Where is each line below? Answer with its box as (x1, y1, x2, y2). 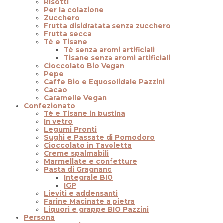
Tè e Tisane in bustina (44, 110, 125, 118)
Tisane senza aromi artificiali (64, 54, 170, 62)
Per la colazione (44, 6, 104, 14)
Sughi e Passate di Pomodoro (44, 133, 155, 142)
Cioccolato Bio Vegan (44, 62, 124, 70)
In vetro (44, 117, 73, 126)
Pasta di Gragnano (44, 165, 112, 174)
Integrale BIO (64, 173, 113, 182)
